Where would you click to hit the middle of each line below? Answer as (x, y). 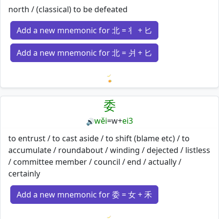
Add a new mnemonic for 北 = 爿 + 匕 (84, 53)
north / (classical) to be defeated (68, 10)
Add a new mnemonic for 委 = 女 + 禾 (84, 194)
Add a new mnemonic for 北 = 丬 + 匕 (84, 31)
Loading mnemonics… (150, 89)
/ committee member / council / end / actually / (95, 162)
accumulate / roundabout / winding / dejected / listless (109, 150)
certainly (24, 173)
